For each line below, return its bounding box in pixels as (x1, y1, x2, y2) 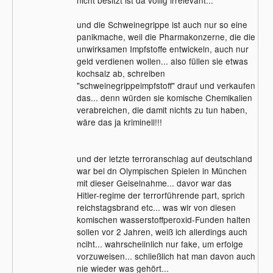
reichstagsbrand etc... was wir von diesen (76, 200, 236, 213)
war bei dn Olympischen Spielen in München (76, 164, 247, 177)
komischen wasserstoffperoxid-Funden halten (76, 213, 250, 225)
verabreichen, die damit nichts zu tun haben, (76, 103, 247, 116)
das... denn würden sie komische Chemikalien (76, 91, 252, 104)
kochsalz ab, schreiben (76, 66, 165, 79)
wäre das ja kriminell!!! (76, 115, 162, 128)
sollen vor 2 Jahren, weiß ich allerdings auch (76, 225, 247, 238)
